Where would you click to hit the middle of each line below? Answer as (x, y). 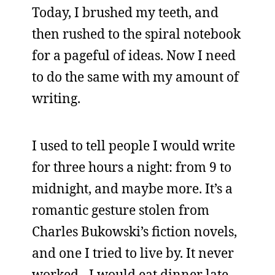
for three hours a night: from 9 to (132, 167)
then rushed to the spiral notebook (136, 34)
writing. (56, 98)
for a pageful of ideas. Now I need (134, 55)
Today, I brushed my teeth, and (125, 12)
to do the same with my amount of (135, 77)
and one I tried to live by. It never (133, 253)
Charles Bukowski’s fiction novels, (134, 231)
